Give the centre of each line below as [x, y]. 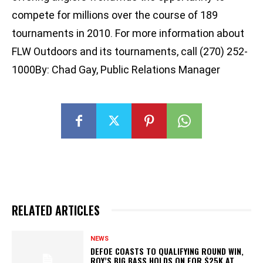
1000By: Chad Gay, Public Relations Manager [116, 70]
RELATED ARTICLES [56, 210]
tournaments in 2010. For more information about [128, 33]
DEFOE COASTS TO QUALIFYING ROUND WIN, [167, 251]
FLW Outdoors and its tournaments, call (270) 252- [130, 52]
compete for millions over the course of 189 [115, 15]
